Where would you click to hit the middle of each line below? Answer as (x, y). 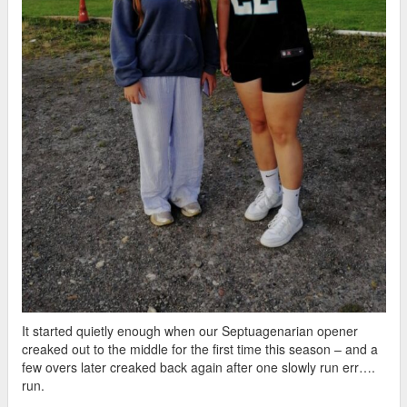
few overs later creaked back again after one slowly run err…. (199, 367)
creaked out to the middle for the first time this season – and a (200, 348)
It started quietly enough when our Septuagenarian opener (190, 330)
